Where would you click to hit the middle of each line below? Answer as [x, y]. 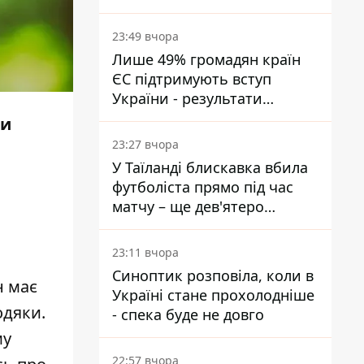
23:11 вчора [145, 252]
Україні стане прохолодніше [213, 295]
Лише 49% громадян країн [206, 59]
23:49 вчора [145, 36]
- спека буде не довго [188, 314]
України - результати [187, 98]
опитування [154, 118]
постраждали [160, 226]
